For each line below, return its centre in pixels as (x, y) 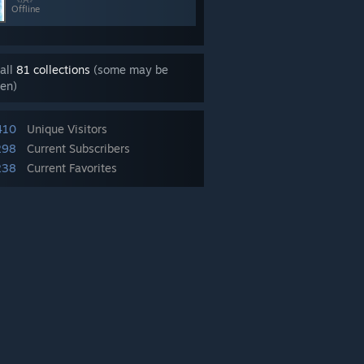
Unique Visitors (67, 129)
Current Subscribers (78, 148)
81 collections (53, 69)
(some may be (129, 69)
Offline (26, 9)
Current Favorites (72, 168)
